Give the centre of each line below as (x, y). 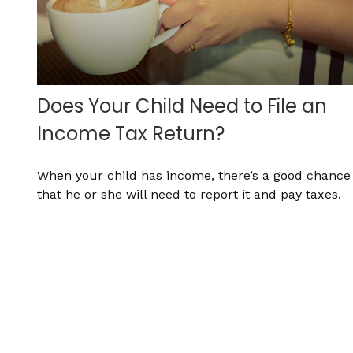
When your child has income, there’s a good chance (193, 176)
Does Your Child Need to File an (182, 106)
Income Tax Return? (130, 134)
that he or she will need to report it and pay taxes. (189, 195)
